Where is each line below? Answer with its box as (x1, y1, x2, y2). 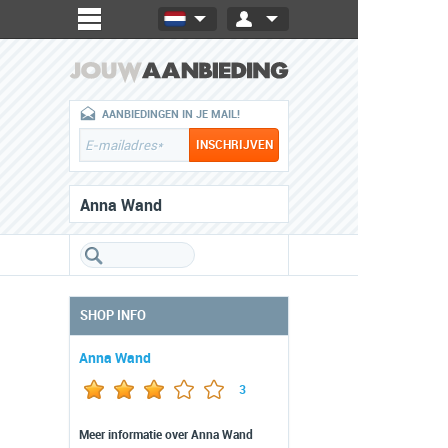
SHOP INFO (80, 308, 146, 323)
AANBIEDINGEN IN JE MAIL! (102, 108, 240, 121)
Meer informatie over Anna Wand (79, 428, 253, 442)
